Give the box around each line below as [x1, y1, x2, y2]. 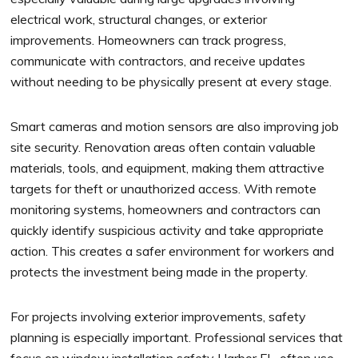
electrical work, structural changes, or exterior [10, 11, 268, 28]
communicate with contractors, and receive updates [10, 53, 306, 70]
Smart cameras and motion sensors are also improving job [10, 118, 340, 135]
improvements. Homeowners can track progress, [10, 32, 287, 49]
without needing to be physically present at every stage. [10, 74, 332, 90]
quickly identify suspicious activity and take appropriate [10, 222, 324, 239]
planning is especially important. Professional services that [10, 329, 344, 346]
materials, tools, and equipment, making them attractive [10, 160, 325, 177]
